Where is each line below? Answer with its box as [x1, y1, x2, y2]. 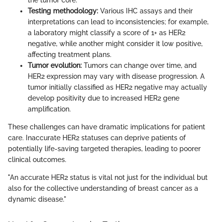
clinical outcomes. [8, 156, 66, 164]
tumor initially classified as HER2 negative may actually [28, 83, 207, 92]
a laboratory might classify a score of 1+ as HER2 [28, 29, 185, 37]
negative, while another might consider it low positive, [28, 40, 203, 48]
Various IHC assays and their [98, 7, 193, 15]
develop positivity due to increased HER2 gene [28, 94, 179, 103]
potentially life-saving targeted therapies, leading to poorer [8, 145, 201, 153]
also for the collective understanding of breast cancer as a [8, 184, 198, 193]
